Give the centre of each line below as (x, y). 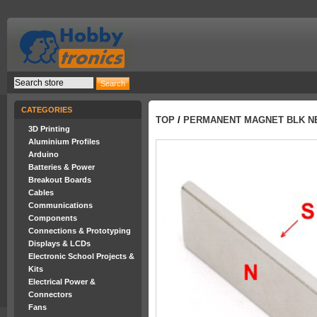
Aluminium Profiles (64, 142)
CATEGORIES (47, 110)
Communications (60, 205)
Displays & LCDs (59, 243)
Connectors (50, 294)
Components (53, 218)
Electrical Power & (62, 282)
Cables (41, 192)
